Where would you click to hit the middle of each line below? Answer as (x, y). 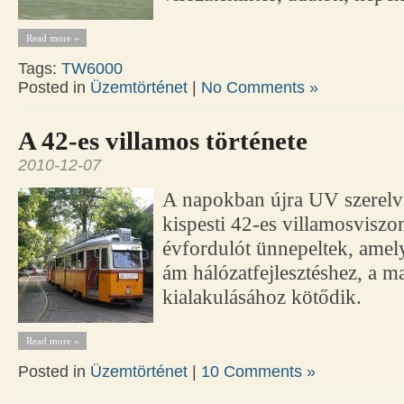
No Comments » (260, 87)
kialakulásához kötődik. (262, 297)
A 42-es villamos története (163, 140)
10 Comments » (258, 371)
